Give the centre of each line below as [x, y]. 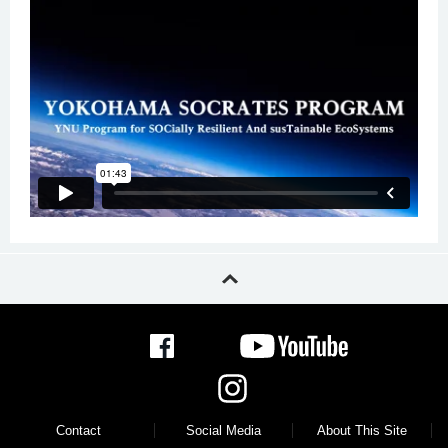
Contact [79, 431]
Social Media [223, 431]
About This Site [362, 431]
